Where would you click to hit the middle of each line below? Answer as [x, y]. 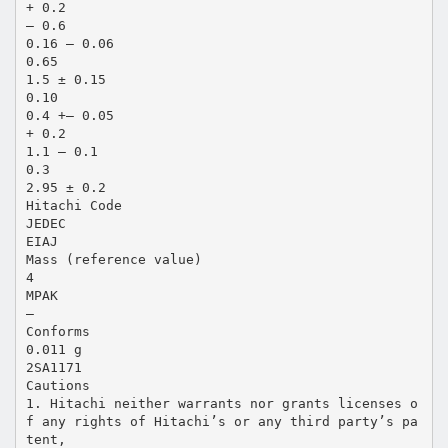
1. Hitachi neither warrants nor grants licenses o [221, 403]
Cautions [57, 385]
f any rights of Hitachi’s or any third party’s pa [221, 421]
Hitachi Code [73, 205]
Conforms [57, 331]
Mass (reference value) [113, 259]
